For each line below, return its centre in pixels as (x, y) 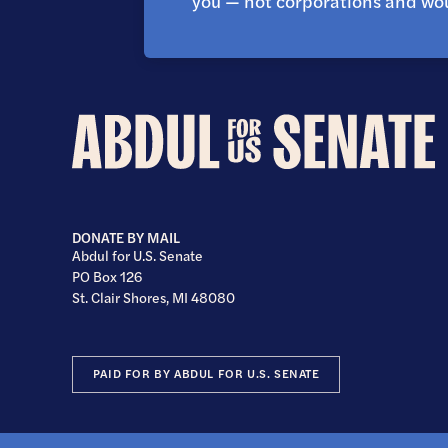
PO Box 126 (107, 276)
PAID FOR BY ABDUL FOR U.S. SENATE (206, 373)
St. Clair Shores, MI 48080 (153, 297)
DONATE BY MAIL (126, 237)
